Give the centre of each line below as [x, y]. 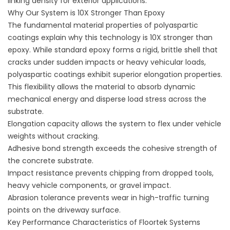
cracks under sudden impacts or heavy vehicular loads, [107, 62]
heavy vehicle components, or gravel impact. [89, 185]
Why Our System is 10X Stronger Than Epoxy [86, 13]
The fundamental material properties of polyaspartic [103, 25]
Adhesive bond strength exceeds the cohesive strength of [112, 148]
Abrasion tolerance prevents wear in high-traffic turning [108, 198]
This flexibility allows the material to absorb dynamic [102, 87]
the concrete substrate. [51, 161]
